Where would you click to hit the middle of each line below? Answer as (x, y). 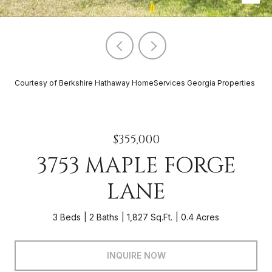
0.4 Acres (200, 217)
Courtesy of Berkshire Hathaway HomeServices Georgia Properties (135, 83)
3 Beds (67, 217)
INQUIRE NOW (136, 255)
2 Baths (104, 217)
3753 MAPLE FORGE (136, 166)
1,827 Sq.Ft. (150, 217)
